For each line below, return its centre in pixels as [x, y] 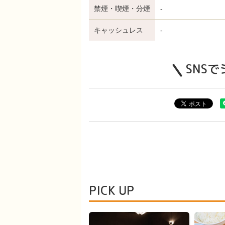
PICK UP [111, 190]
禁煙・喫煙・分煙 [122, 9]
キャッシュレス [119, 30]
